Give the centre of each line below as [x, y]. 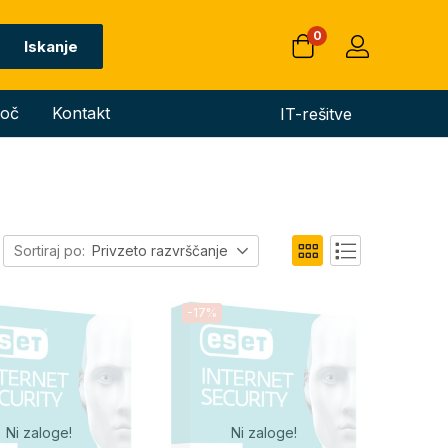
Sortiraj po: [49, 250]
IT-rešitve [315, 113]
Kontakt [81, 113]
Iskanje [50, 46]
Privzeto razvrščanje [160, 250]
